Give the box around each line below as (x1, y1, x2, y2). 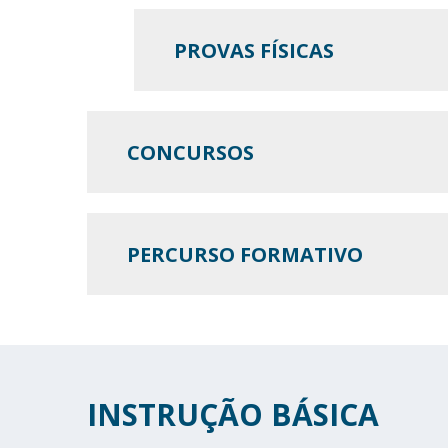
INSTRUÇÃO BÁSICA (87, 394, 379, 435)
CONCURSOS (127, 138, 254, 166)
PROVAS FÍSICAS (173, 36, 334, 64)
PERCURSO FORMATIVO (127, 240, 363, 268)
